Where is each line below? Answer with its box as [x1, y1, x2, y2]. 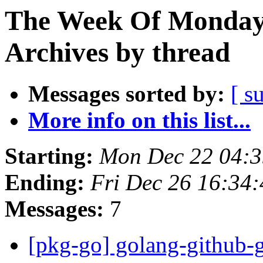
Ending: [5, 170, 85, 195]
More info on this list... [28, 107, 251, 133]
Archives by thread [5, 37, 230, 68]
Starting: [5, 143, 93, 169]
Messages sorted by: [28, 81, 225, 107]
